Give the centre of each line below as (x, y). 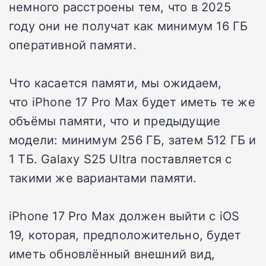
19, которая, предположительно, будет (125, 234)
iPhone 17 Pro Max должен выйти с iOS (124, 215)
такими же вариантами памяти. (103, 177)
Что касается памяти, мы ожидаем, (115, 82)
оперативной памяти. (73, 44)
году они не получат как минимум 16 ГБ (129, 25)
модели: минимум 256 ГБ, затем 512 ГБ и (133, 139)
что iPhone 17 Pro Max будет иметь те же (132, 101)
